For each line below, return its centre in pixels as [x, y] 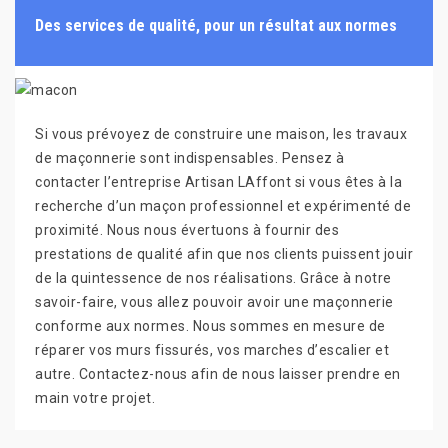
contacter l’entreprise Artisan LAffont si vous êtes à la [218, 181]
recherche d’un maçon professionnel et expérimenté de [223, 205]
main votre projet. [95, 397]
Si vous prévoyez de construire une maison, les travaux [221, 133]
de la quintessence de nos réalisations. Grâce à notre [213, 277]
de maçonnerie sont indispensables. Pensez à [190, 157]
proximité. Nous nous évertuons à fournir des [187, 229]
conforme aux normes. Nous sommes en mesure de [210, 325]
